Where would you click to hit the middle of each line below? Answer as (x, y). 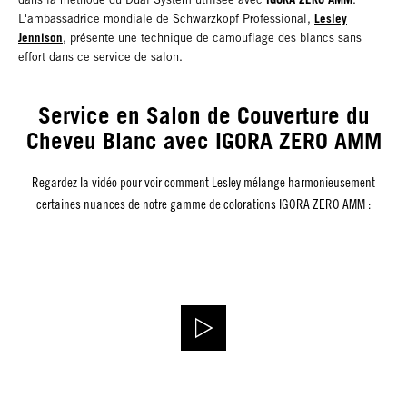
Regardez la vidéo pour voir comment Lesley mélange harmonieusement (203, 183)
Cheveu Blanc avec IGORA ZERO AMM (203, 140)
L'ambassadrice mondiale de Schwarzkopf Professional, (166, 18)
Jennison (40, 37)
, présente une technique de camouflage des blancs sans (212, 37)
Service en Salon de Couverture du (203, 115)
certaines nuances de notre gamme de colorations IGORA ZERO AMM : (203, 204)
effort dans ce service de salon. (100, 56)
